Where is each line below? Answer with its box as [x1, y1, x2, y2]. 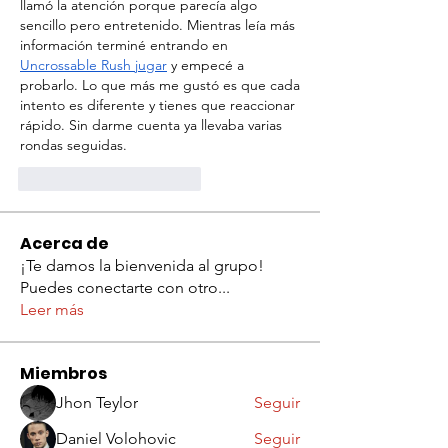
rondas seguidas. [20, 136, 127, 154]
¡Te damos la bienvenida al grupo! [20, 256, 264, 275]
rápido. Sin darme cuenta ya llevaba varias [20, 116, 282, 134]
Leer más [20, 300, 84, 319]
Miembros [20, 362, 107, 385]
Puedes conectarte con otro [20, 278, 218, 297]
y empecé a [167, 56, 244, 74]
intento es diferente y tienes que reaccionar [20, 96, 295, 114]
